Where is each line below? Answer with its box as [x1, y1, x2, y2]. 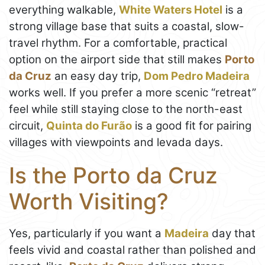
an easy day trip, [51, 69, 144, 83]
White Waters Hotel [119, 2, 222, 17]
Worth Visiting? [9, 188, 169, 215]
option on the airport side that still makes [9, 52, 225, 66]
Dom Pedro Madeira [144, 69, 250, 83]
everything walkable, [9, 2, 119, 17]
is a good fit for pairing [132, 118, 251, 132]
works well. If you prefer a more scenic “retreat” [9, 85, 256, 99]
